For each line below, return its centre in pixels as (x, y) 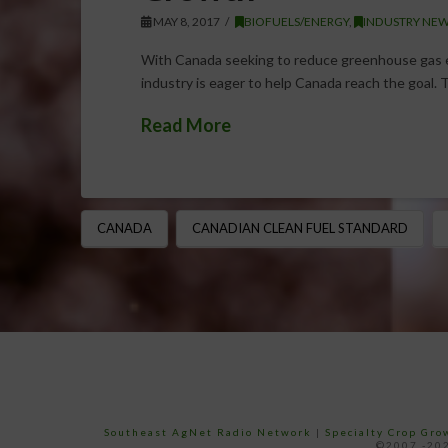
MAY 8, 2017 (185, 21)
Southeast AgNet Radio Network (207, 431)
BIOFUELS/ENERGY (297, 21)
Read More (185, 124)
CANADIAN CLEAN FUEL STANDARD (299, 228)
